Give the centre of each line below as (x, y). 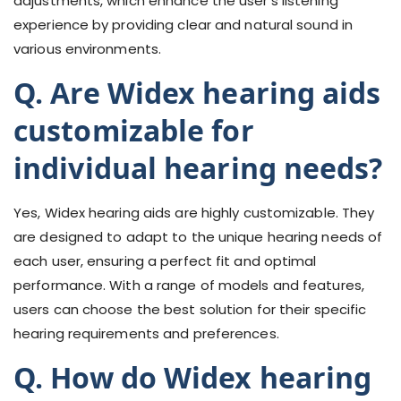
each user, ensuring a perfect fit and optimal (165, 261)
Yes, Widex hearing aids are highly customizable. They (194, 213)
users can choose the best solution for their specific (190, 309)
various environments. (88, 49)
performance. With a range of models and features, (189, 285)
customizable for (134, 130)
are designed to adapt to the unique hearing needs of (198, 237)
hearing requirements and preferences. (146, 333)
